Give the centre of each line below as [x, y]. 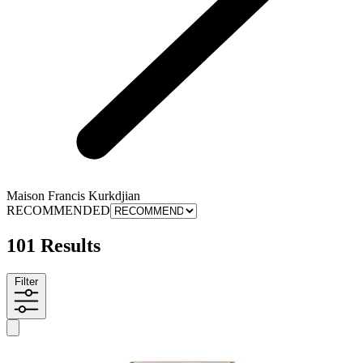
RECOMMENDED [58, 211]
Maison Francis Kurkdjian [73, 196]
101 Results [53, 245]
